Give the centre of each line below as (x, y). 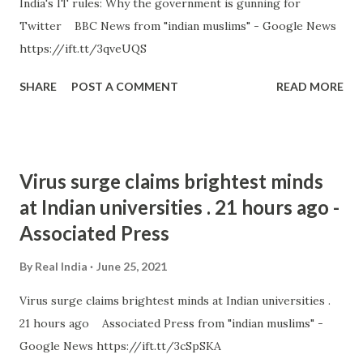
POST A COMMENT (125, 86)
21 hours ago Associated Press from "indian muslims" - (171, 323)
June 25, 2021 (132, 266)
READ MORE (310, 86)
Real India (61, 266)
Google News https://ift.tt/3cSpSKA (120, 346)
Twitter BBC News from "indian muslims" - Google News (178, 26)
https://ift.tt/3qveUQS (83, 49)
